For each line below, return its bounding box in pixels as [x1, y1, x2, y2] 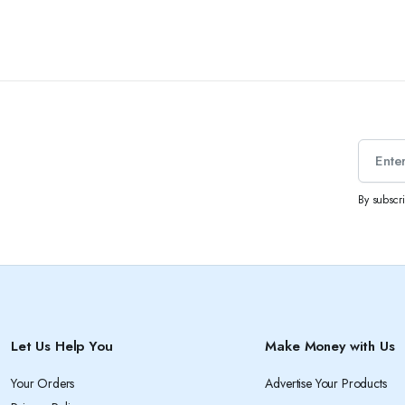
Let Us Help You [11, 336, 113, 356]
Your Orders [11, 374, 75, 392]
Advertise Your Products [265, 374, 387, 392]
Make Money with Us [265, 336, 395, 356]
